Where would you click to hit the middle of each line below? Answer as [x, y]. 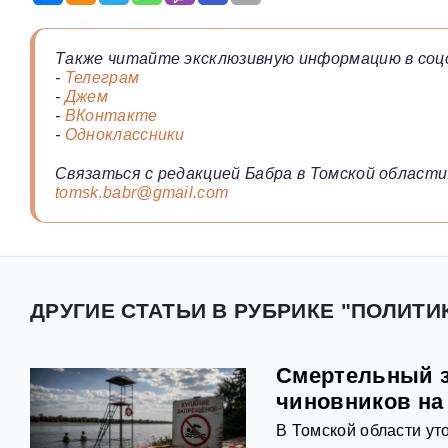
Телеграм [102, 78]
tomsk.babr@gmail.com [142, 193]
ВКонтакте [111, 116]
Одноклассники [124, 135]
